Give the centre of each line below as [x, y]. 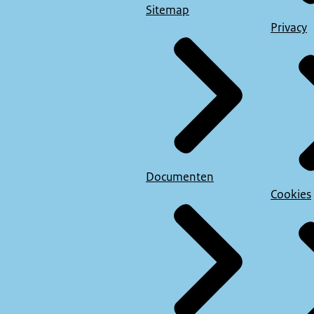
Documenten [180, 176]
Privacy [289, 27]
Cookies [291, 194]
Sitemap [168, 9]
